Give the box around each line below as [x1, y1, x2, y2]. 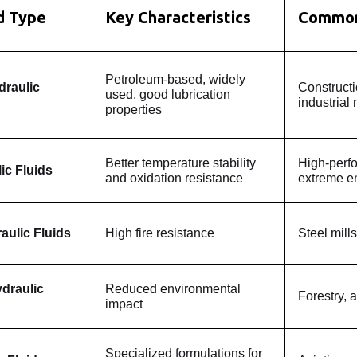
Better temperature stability [105, 156, 256, 170]
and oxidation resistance [105, 171, 243, 185]
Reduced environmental [105, 282, 241, 296]
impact [105, 297, 143, 311]
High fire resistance [105, 226, 214, 240]
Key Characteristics [105, 8, 251, 26]
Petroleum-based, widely [105, 73, 245, 86]
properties [105, 103, 162, 116]
